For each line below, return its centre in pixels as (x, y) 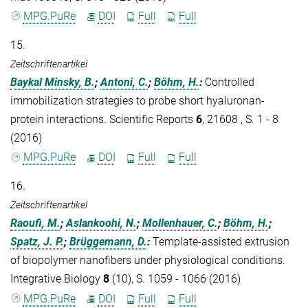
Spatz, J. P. (37, 242)
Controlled (230, 82)
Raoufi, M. (35, 223)
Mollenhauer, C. (180, 223)
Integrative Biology (57, 279)
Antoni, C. (124, 82)
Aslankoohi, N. (101, 223)
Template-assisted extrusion (221, 242)
